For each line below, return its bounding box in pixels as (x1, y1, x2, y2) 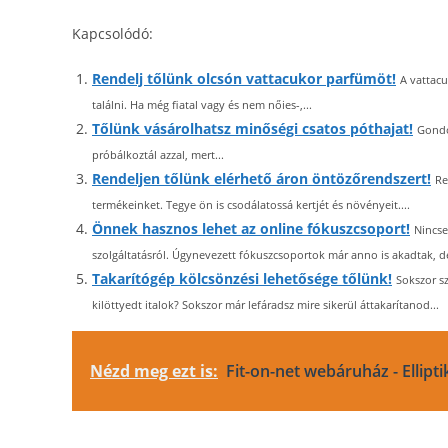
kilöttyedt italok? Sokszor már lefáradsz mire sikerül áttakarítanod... (92, 297, 439, 312)
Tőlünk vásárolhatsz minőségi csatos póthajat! (92, 119, 413, 138)
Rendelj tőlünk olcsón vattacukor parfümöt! (92, 69, 396, 88)
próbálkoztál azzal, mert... (92, 147, 224, 162)
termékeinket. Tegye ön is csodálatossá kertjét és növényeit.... (92, 197, 410, 212)
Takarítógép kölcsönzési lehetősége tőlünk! (92, 269, 392, 288)
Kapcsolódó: (72, 24, 153, 43)
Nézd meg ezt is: (90, 360, 218, 382)
